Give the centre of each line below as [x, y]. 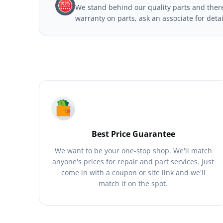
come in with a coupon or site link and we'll [133, 172]
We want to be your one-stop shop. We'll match [133, 151]
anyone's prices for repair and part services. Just [133, 162]
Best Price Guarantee [133, 134]
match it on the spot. [133, 183]
